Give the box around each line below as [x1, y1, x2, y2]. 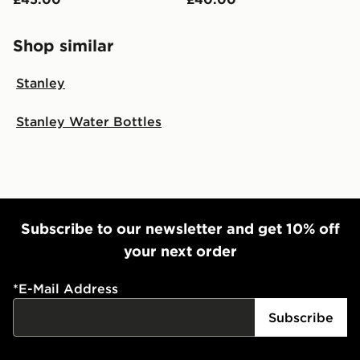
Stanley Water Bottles [16, 112, 162, 129]
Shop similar [13, 35, 113, 55]
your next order [123, 241, 237, 260]
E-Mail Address [18, 280, 118, 297]
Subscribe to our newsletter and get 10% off [20, 219, 340, 238]
